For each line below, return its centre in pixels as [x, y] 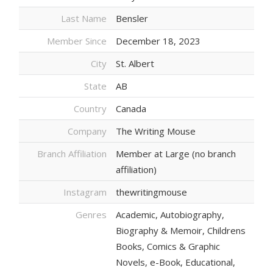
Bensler [132, 18]
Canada [131, 108]
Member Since [77, 41]
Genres [91, 214]
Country [90, 108]
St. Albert [135, 63]
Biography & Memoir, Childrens [181, 230]
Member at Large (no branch [176, 154]
